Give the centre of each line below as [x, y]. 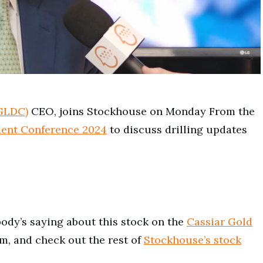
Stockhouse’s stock [193, 240]
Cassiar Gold [220, 222]
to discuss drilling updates [177, 129]
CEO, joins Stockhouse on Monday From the [141, 111]
